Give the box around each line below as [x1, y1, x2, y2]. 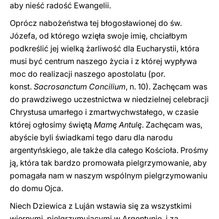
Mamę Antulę [94, 120, 142, 130]
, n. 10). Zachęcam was [126, 82, 207, 91]
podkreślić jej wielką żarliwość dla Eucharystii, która [10, 44, 199, 53]
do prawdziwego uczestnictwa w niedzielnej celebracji [10, 94, 209, 104]
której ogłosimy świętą [10, 120, 94, 130]
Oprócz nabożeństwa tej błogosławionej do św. [10, 18, 182, 28]
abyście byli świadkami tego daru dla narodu [10, 132, 173, 142]
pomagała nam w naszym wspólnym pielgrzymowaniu [10, 171, 207, 180]
